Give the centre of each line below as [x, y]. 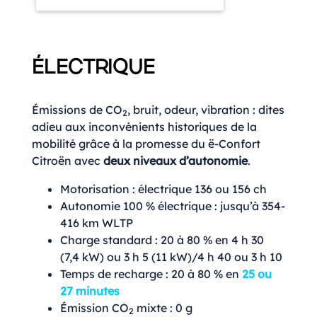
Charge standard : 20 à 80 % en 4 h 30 [162, 240]
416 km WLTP [97, 223]
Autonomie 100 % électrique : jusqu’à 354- [173, 206]
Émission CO [94, 307]
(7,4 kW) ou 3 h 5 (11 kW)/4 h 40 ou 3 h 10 [171, 257]
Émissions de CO [77, 109]
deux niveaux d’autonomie [175, 160]
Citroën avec [68, 160]
